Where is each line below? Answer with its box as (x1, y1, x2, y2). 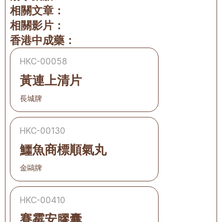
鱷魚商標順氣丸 (20, 142, 107, 157)
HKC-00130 (20, 126, 65, 136)
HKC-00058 (20, 56, 67, 66)
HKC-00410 (20, 195, 65, 205)
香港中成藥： (10, 34, 75, 47)
